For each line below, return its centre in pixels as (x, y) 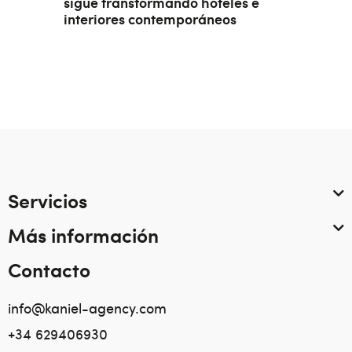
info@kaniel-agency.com (87, 307)
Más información (83, 234)
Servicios (48, 200)
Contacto (49, 269)
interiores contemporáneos (150, 18)
